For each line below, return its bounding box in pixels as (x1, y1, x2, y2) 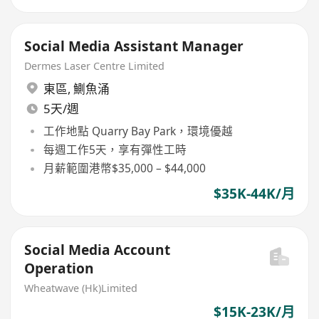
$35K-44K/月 (213, 184, 295, 203)
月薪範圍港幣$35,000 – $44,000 (43, 160, 206, 177)
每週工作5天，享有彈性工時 (43, 142, 187, 158)
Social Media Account (24, 241, 171, 260)
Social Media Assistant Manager (24, 37, 244, 56)
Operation (24, 259, 95, 278)
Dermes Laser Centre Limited (24, 59, 165, 73)
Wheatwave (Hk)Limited (24, 281, 138, 296)
